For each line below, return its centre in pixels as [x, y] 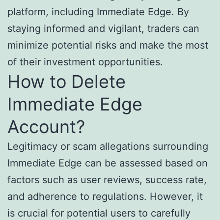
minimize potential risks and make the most [108, 45]
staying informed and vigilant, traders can [103, 29]
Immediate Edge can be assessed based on [108, 163]
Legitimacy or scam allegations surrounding [108, 147]
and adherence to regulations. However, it [105, 197]
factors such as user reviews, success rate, [107, 180]
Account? [46, 127]
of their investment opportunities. [85, 62]
